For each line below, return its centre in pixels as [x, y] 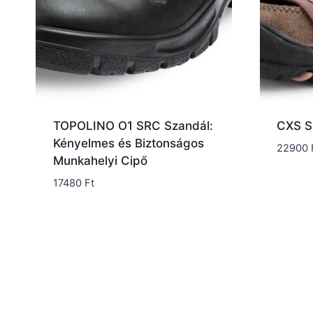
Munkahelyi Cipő [100, 160]
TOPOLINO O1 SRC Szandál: [133, 125]
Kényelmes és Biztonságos [128, 143]
